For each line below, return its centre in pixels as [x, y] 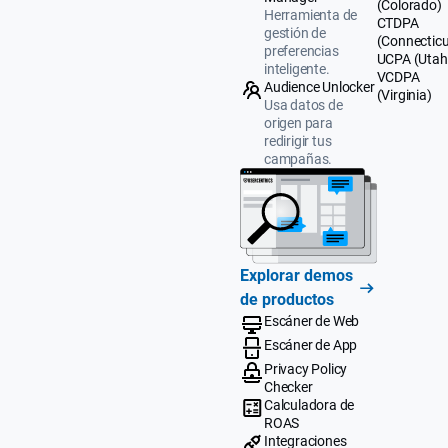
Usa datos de [303, 104]
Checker [288, 386]
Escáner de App [311, 344]
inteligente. [297, 68]
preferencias [301, 50]
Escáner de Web [312, 320]
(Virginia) [404, 95]
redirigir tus [298, 140]
